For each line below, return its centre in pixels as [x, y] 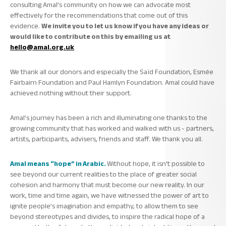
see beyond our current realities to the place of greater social [103, 174]
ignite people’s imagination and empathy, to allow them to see [104, 206]
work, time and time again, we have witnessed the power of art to [109, 195]
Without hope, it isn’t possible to [156, 163]
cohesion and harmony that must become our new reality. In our [107, 185]
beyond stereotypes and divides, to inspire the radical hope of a [107, 216]
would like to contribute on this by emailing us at [90, 36]
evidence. [26, 26]
